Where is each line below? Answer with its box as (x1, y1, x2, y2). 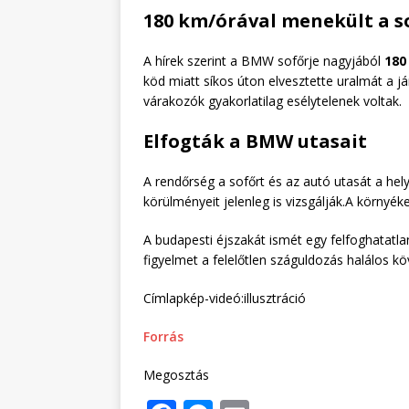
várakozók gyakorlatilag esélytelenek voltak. (143, 92, 402, 110)
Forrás (143, 328, 184, 346)
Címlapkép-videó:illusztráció (143, 289, 306, 308)
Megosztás (143, 366, 209, 384)
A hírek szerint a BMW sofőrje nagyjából (143, 52, 384, 70)
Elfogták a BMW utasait (143, 129, 367, 154)
